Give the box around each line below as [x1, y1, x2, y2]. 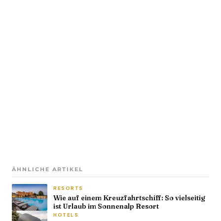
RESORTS [53, 184, 83, 191]
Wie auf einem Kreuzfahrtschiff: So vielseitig [53, 193, 205, 202]
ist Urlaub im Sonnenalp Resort [53, 201, 159, 211]
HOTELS [53, 211, 78, 218]
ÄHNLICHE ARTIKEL [12, 165, 83, 173]
